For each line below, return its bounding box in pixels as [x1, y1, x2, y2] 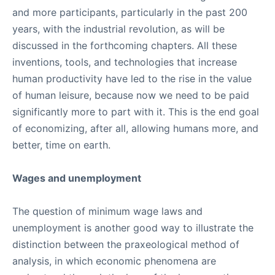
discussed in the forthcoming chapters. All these [12, 39, 237, 52]
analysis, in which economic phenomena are [12, 255, 216, 267]
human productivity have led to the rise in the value [12, 72, 252, 85]
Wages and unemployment [12, 172, 141, 184]
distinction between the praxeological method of [12, 238, 239, 250]
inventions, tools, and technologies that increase [12, 56, 237, 68]
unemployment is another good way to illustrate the [12, 222, 254, 234]
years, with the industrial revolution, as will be [12, 23, 225, 35]
